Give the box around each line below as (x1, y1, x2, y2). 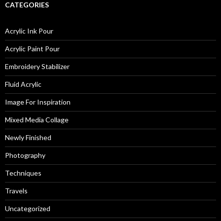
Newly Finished (5, 133, 51, 142)
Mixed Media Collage (5, 115, 69, 124)
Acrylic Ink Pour (5, 26, 53, 35)
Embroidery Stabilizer (5, 62, 70, 71)
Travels (5, 186, 28, 195)
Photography (5, 150, 45, 159)
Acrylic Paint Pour (5, 44, 60, 53)
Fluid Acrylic (5, 79, 41, 88)
